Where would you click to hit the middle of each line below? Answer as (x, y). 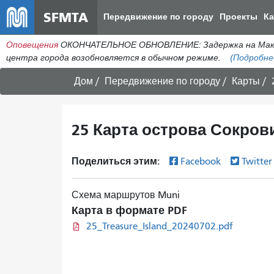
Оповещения (32, 45)
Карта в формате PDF (129, 211)
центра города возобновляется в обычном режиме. (114, 58)
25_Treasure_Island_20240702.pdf (159, 226)
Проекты (239, 17)
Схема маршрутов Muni (126, 195)
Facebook (202, 161)
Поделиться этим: (117, 161)
